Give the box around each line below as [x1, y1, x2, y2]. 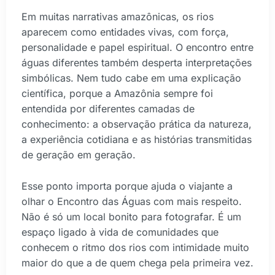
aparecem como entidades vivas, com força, [21, 26, 229, 39]
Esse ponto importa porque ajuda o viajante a [21, 179, 233, 192]
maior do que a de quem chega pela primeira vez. [21, 256, 254, 269]
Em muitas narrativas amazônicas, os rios [21, 10, 214, 23]
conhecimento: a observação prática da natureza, [21, 118, 252, 131]
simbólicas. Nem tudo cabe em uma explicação [21, 72, 241, 85]
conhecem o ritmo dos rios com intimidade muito [21, 241, 249, 254]
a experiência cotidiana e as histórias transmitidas [21, 133, 252, 146]
